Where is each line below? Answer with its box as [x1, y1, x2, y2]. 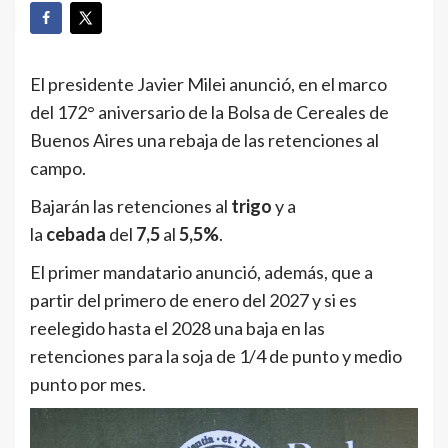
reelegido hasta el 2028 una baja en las [30, 317, 325, 340]
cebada [46, 223, 106, 246]
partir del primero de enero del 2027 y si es [30, 289, 357, 312]
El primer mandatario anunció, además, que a [30, 261, 373, 284]
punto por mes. [30, 373, 146, 396]
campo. [30, 157, 86, 180]
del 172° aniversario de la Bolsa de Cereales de [30, 101, 389, 124]
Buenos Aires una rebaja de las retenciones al [30, 129, 379, 152]
